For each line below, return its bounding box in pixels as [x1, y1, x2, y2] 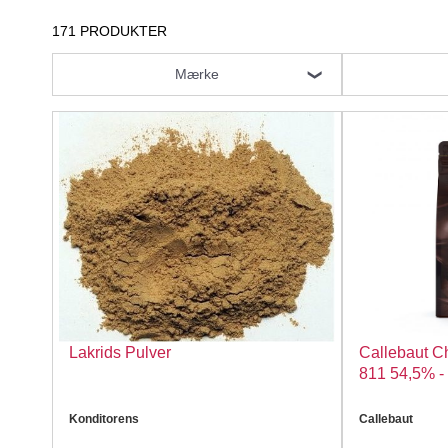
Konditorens [69, 412, 139, 426]
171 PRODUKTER [52, 23, 167, 39]
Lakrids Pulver [69, 344, 171, 361]
